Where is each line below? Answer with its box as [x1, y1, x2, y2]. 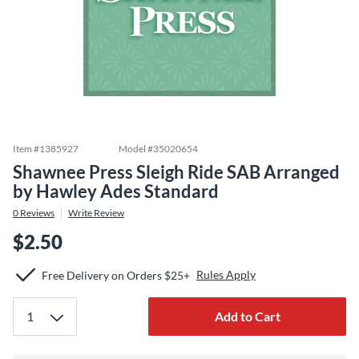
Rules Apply [196, 268, 256, 281]
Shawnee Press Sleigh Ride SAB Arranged [13, 161, 340, 183]
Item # [13, 143, 39, 155]
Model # [119, 143, 153, 155]
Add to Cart [214, 309, 280, 324]
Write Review [68, 207, 124, 219]
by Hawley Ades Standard [13, 180, 219, 202]
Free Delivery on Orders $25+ [42, 268, 190, 282]
